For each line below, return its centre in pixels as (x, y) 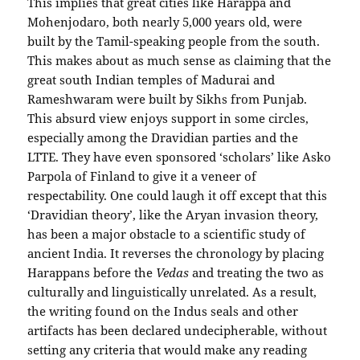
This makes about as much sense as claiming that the (180, 60)
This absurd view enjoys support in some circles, (168, 118)
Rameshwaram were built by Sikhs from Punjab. (168, 98)
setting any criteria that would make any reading (168, 349)
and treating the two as (258, 272)
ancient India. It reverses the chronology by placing (176, 253)
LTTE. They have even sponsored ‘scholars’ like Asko (180, 156)
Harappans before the (92, 272)
